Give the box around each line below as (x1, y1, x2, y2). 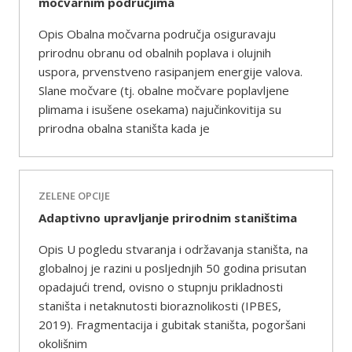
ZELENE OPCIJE (38, 189, 110, 203)
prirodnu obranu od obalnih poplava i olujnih (38, 45, 271, 60)
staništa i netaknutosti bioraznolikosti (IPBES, (38, 298, 281, 313)
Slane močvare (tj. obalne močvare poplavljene (38, 82, 289, 98)
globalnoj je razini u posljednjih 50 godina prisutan (38, 260, 306, 276)
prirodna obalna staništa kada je (38, 120, 210, 136)
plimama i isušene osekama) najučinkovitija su (38, 101, 281, 117)
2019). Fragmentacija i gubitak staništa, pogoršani (38, 317, 306, 332)
